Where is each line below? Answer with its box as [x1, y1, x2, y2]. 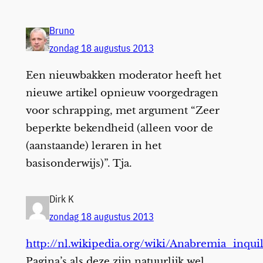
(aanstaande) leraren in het [25, 139, 161, 152]
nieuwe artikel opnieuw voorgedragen [25, 86, 218, 99]
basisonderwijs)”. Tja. [25, 157, 132, 170]
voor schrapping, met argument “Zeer [25, 104, 220, 117]
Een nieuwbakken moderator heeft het [25, 69, 221, 82]
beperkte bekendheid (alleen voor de [25, 122, 213, 134]
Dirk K [49, 192, 74, 205]
